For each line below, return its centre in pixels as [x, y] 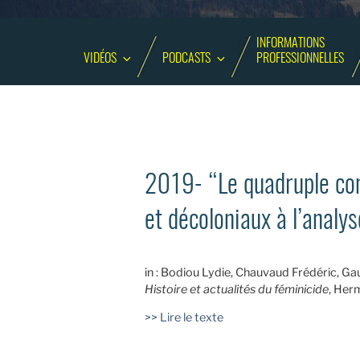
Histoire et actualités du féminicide [237, 289]
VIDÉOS [100, 59]
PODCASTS [187, 59]
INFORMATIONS [291, 44]
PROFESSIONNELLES [301, 59]
